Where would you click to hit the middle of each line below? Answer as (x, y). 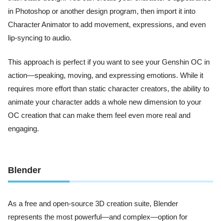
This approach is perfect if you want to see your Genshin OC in (109, 62)
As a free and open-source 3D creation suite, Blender (93, 203)
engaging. (23, 129)
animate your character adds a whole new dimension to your (105, 102)
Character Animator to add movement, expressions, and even (107, 25)
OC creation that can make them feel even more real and (99, 116)
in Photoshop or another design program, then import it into (102, 11)
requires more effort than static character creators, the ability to (109, 89)
